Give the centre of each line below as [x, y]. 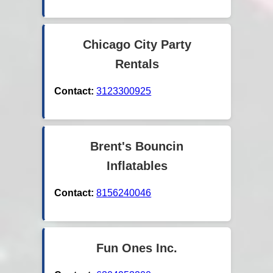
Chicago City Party [137, 45]
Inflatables [137, 166]
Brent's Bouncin [137, 147]
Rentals [137, 64]
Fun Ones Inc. [137, 248]
